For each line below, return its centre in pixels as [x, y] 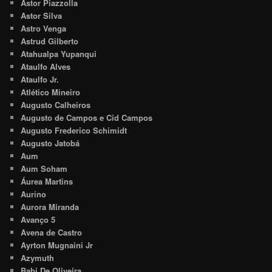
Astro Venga [44, 28]
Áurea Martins [47, 181]
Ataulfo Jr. [40, 79]
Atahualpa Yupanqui [59, 53]
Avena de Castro [52, 232]
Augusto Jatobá [50, 143]
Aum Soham [44, 168]
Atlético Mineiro [51, 92]
